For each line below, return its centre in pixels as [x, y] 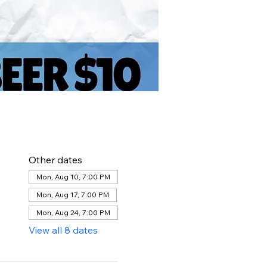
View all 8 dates [63, 230]
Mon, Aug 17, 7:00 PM [72, 195]
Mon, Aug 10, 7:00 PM [73, 177]
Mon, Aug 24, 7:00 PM [73, 213]
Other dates [55, 160]
